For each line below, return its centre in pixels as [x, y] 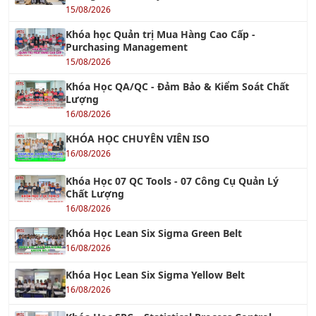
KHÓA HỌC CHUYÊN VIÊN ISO [138, 74]
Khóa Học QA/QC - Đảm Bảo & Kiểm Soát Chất [177, 22]
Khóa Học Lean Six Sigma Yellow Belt [155, 210]
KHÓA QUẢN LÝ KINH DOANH [107, 301]
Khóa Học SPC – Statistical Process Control [169, 252]
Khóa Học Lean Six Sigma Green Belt [154, 168]
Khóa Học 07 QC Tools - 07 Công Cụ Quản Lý [172, 116]
